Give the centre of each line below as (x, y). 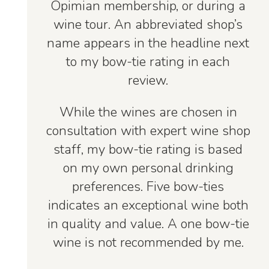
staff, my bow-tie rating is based (148, 150)
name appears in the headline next (148, 44)
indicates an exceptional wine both (148, 206)
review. (148, 81)
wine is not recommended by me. (148, 243)
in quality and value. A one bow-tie (148, 224)
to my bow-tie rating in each (148, 62)
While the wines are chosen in (148, 113)
